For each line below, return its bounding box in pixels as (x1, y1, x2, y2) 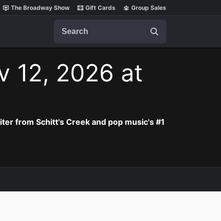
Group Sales (131, 4, 166, 11)
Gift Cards (85, 4, 115, 11)
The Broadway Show (11, 4, 70, 11)
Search (53, 19, 79, 29)
